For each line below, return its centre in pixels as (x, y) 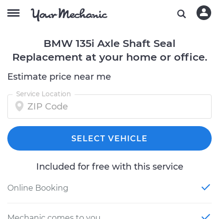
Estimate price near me (59, 77)
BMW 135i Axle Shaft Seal (109, 43)
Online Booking (38, 188)
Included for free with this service (109, 167)
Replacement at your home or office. (109, 57)
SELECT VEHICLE (109, 139)
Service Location (44, 94)
